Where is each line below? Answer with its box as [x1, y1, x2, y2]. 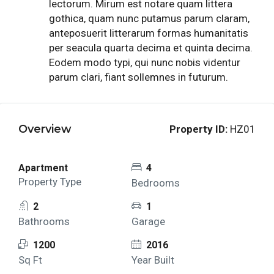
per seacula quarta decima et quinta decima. [49, 42, 253, 54]
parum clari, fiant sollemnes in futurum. [49, 71, 228, 84]
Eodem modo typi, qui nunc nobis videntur [49, 56, 240, 69]
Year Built [131, 254, 174, 267]
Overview [18, 122, 72, 136]
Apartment [18, 162, 68, 174]
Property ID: [169, 123, 228, 136]
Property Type [18, 176, 81, 188]
